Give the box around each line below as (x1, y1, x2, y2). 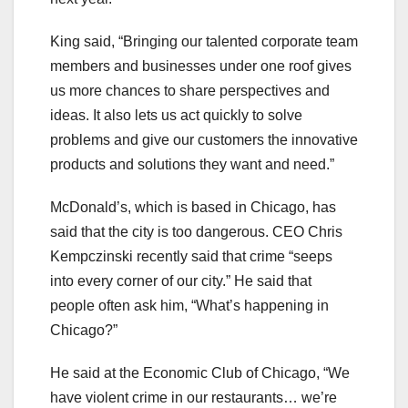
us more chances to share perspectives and (50, 82, 330, 98)
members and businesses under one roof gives (50, 57, 352, 74)
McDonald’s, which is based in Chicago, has (50, 199, 336, 215)
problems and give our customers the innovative (50, 131, 358, 148)
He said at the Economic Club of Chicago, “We (50, 364, 350, 381)
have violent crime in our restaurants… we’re (50, 389, 337, 405)
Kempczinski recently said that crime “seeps (50, 248, 332, 264)
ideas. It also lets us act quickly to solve (50, 107, 302, 123)
